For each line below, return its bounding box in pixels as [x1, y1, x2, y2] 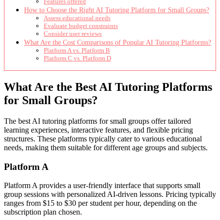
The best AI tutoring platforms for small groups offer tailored [4, 116, 191, 125]
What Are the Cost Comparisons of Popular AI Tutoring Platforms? [24, 38, 211, 47]
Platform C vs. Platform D [44, 55, 111, 62]
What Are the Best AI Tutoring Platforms [4, 81, 212, 94]
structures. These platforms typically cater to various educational [4, 134, 202, 143]
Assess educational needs [44, 14, 110, 22]
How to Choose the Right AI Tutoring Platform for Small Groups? [24, 6, 209, 14]
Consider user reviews [44, 30, 102, 38]
